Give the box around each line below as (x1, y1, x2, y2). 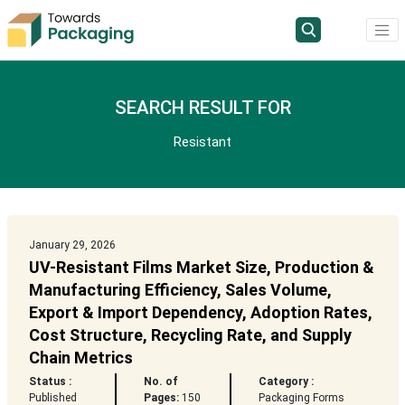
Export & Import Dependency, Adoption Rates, (28, 303, 372, 323)
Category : (259, 375, 315, 389)
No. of (143, 375, 178, 389)
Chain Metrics (28, 348, 133, 368)
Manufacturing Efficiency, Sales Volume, (28, 280, 332, 300)
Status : (28, 375, 71, 389)
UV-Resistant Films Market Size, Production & (28, 258, 374, 278)
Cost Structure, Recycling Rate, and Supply (28, 325, 352, 345)
